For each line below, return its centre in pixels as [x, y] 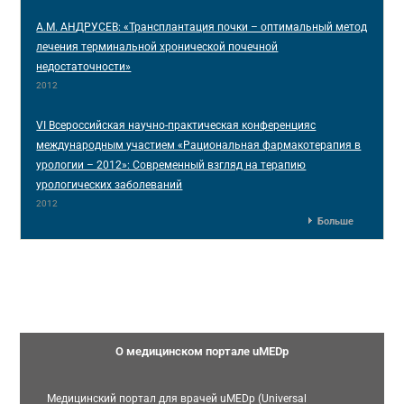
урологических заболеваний [110, 184]
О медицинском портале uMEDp [202, 351]
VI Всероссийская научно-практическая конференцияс [176, 125]
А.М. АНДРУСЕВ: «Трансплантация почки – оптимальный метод [202, 27]
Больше [335, 221]
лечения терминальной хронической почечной [157, 46]
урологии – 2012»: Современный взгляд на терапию [171, 165]
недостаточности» [84, 66]
